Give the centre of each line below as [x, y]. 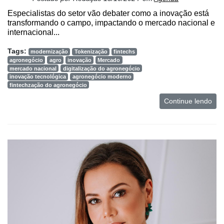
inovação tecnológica [38, 77]
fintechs [124, 52]
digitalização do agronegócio [101, 68]
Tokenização [91, 52]
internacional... [33, 32]
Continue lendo [188, 101]
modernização [49, 52]
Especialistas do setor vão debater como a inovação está [108, 13]
